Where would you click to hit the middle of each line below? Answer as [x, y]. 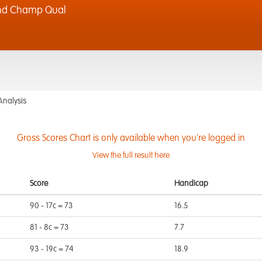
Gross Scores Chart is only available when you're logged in [131, 139]
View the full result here [131, 156]
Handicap [191, 184]
